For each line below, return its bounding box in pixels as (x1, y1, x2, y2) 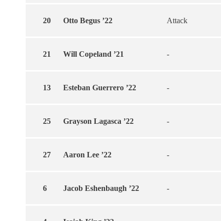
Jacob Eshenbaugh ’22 (63, 184, 139, 192)
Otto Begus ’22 (63, 16, 112, 25)
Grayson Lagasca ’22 (63, 117, 134, 125)
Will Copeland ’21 (63, 50, 124, 58)
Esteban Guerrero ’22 (63, 83, 136, 92)
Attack (167, 16, 187, 25)
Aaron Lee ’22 (63, 150, 111, 159)
